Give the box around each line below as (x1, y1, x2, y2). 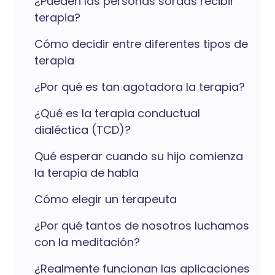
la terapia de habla (34, 165, 139, 180)
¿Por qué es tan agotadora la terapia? (34, 79, 245, 95)
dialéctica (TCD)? (34, 122, 131, 137)
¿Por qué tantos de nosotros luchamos (34, 218, 249, 233)
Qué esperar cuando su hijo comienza (34, 149, 243, 164)
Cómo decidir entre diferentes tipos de (34, 36, 248, 52)
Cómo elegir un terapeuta (34, 192, 177, 207)
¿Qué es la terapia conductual (34, 106, 200, 121)
